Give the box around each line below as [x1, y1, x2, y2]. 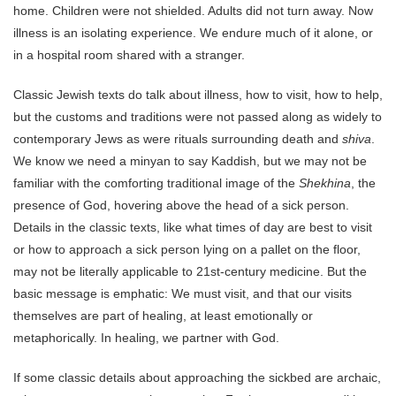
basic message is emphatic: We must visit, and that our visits [13, 286, 352, 301]
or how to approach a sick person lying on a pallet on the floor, [13, 242, 361, 256]
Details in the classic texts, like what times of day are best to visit [13, 220, 372, 234]
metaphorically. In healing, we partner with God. [13, 331, 279, 345]
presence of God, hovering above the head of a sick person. [13, 198, 349, 212]
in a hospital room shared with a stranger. [13, 48, 245, 62]
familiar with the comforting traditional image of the [13, 176, 299, 190]
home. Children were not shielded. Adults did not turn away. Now [13, 4, 373, 18]
